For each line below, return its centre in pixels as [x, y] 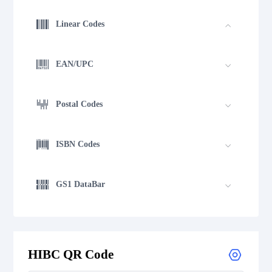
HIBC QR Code [71, 255]
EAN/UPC [75, 64]
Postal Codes [80, 104]
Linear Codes [80, 24]
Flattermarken [72, 265]
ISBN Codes [78, 144]
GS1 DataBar [81, 185]
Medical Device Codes [96, 225]
